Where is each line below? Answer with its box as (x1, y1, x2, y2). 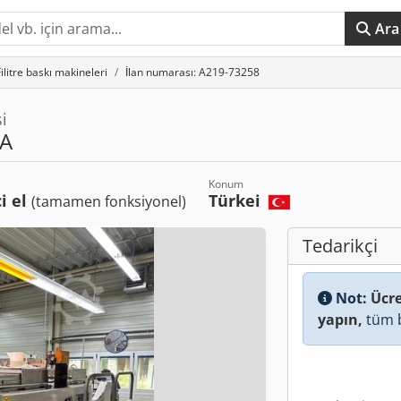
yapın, (318, 310, 363, 329)
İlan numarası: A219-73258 (125, 64, 260, 80)
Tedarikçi (303, 234, 378, 258)
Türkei (209, 190, 266, 211)
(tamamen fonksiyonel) (31, 192, 187, 211)
